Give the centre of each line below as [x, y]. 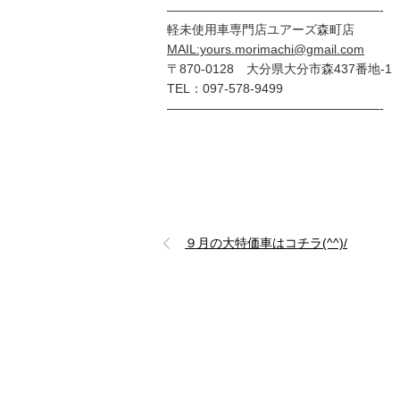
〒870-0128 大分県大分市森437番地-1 [279, 69]
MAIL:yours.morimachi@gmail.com [266, 50]
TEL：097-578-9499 [225, 89]
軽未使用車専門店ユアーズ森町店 [261, 30]
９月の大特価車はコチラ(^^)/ [266, 243]
